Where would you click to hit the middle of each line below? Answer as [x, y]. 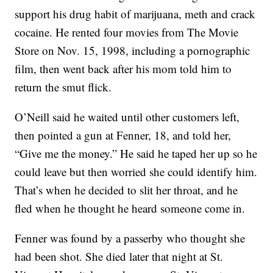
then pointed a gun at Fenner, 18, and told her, [123, 135]
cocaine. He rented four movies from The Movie [127, 32]
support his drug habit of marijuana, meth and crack [135, 14]
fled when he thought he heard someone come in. [130, 208]
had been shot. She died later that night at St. [119, 257]
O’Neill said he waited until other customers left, [127, 117]
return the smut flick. [63, 87]
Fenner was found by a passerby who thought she [130, 238]
